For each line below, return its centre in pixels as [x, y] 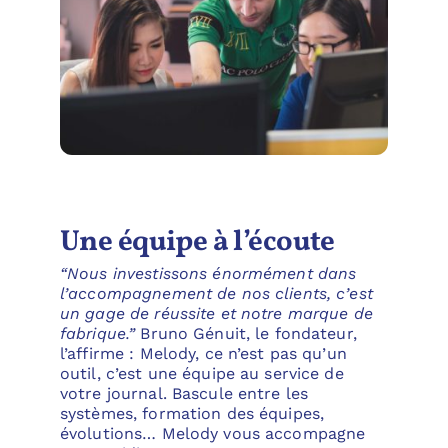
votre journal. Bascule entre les [184, 394]
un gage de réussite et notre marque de [216, 314]
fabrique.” [97, 334]
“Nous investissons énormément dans [208, 274]
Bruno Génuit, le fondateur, [246, 334]
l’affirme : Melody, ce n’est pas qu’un [203, 354]
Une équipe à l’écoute [197, 243]
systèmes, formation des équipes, [192, 414]
